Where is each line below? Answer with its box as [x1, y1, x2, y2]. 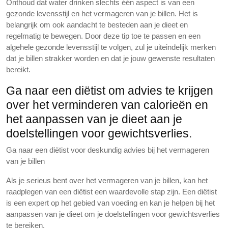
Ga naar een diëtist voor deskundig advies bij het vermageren [6, 146, 209, 154]
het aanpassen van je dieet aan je [6, 112, 182, 126]
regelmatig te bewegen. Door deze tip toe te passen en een [6, 32, 201, 40]
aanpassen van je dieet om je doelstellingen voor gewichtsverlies [6, 210, 220, 218]
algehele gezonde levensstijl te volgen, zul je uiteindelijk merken [6, 43, 216, 51]
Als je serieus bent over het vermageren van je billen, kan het [6, 176, 208, 185]
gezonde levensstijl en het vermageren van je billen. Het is [6, 9, 198, 18]
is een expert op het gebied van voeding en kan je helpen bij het [6, 198, 215, 207]
